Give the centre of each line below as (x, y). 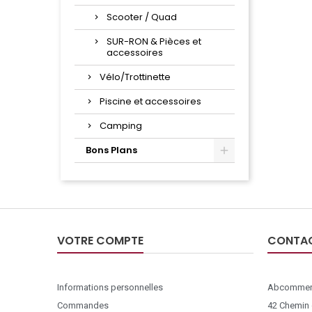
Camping (121, 126)
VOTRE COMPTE (100, 241)
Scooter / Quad (142, 17)
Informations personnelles (110, 288)
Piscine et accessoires (150, 102)
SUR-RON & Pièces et (154, 42)
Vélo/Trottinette (135, 77)
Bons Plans (111, 150)
